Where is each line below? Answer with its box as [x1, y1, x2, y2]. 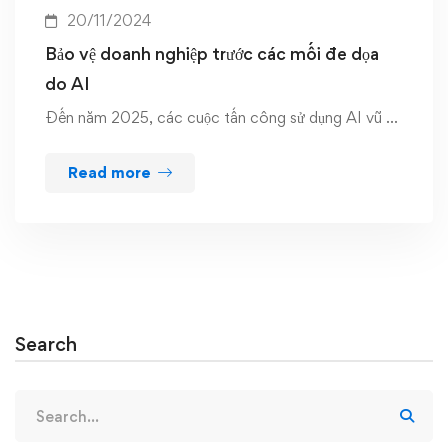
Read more [68, 163, 151, 183]
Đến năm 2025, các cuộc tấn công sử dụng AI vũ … [45, 108, 398, 128]
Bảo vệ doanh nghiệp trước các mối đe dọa [45, 43, 379, 65]
